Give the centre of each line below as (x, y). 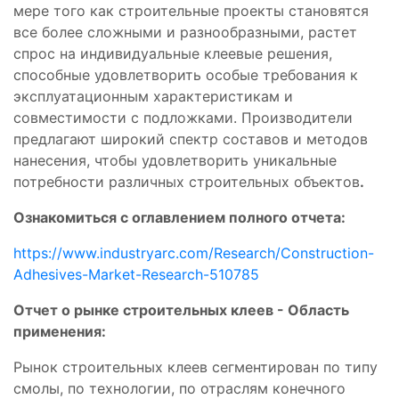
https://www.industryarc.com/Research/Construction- (194, 252)
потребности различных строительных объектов (187, 181)
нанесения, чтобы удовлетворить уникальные (175, 160)
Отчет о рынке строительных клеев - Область (181, 309)
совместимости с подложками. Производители (183, 117)
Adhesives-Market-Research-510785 (136, 274)
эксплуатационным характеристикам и (153, 96)
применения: (60, 331)
